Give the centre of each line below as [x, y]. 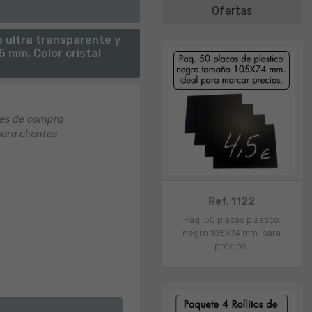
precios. [232, 246]
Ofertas [232, 10]
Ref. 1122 [232, 201]
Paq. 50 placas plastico [232, 219]
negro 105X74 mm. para [232, 233]
